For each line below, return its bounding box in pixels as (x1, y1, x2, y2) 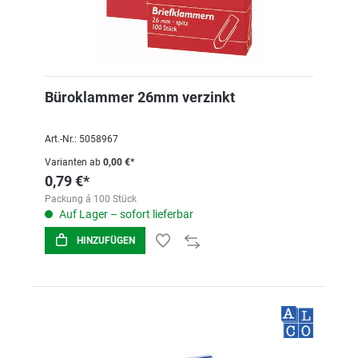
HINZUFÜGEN (77, 235, 135, 246)
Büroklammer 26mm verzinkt (45, 89, 235, 105)
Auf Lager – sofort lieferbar (57, 208, 193, 221)
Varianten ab (45, 157, 101, 168)
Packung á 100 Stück (45, 193, 137, 205)
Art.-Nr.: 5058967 (45, 133, 118, 145)
